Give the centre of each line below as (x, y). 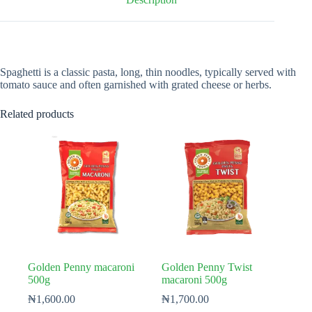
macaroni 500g (195, 279)
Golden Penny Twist (207, 267)
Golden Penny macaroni (81, 267)
